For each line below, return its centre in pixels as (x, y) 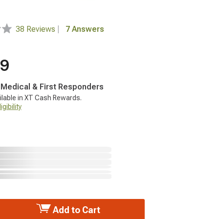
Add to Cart (75, 210)
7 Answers (85, 29)
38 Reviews (36, 29)
